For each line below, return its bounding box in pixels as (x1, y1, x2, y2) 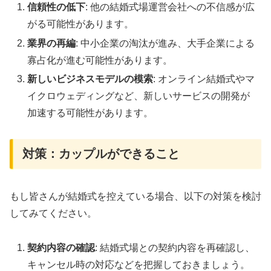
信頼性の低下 (27, 2, 86, 13)
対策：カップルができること (22, 146, 180, 160)
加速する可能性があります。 (27, 107, 154, 118)
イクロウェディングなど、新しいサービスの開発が (27, 90, 250, 101)
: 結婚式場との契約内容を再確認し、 (95, 242, 255, 253)
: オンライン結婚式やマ (153, 73, 255, 84)
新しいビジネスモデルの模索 (27, 73, 154, 84)
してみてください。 (10, 207, 97, 218)
